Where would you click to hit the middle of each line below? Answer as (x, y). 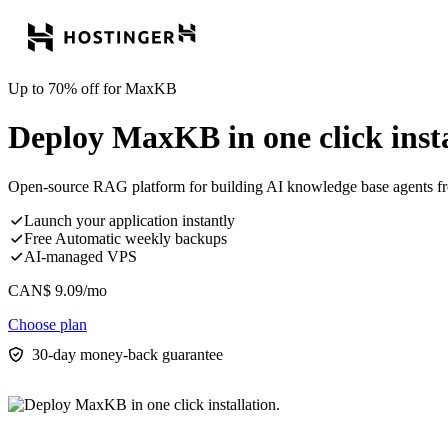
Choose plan (47, 324)
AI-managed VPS (80, 256)
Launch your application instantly (129, 220)
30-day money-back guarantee (127, 354)
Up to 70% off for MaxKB (92, 88)
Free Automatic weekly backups (125, 238)
